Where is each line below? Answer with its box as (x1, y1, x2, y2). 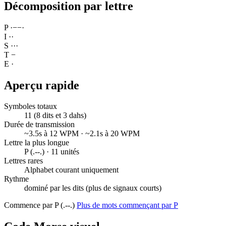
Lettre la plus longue (4, 138, 69, 147)
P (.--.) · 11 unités (24, 147, 79, 156)
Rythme (4, 175, 29, 184)
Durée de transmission (4, 120, 75, 129)
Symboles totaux (4, 102, 57, 111)
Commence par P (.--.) (4, 201, 77, 210)
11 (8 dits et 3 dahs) (24, 111, 86, 120)
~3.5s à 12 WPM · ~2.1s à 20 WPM (24, 129, 140, 138)
